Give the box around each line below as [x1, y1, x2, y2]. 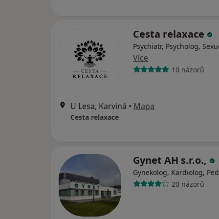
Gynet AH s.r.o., [133, 153, 209, 167]
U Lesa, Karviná [70, 101, 127, 111]
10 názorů [171, 65, 204, 74]
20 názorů [171, 179, 204, 189]
